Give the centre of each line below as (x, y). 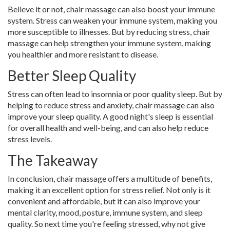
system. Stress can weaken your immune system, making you (112, 21)
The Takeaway (53, 160)
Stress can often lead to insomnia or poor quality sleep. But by (115, 94)
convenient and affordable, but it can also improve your (104, 201)
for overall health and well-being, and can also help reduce (108, 128)
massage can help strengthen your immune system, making (109, 43)
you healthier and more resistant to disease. (83, 54)
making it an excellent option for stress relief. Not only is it (109, 190)
